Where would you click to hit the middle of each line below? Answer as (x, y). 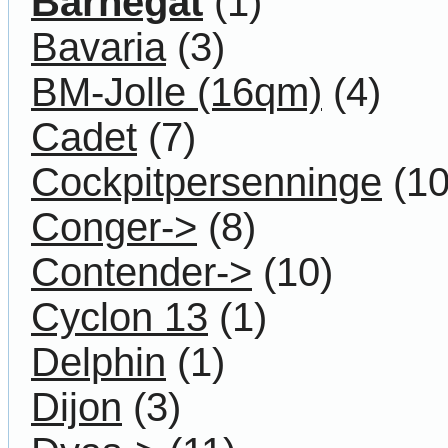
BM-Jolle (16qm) (176, 91)
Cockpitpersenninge (206, 181)
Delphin (98, 361)
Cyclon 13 (119, 316)
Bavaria (98, 46)
